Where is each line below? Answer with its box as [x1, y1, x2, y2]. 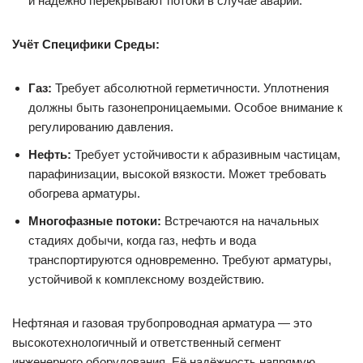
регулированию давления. [28, 119, 173, 134]
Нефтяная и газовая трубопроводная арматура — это [12, 315, 312, 330]
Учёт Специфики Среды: [12, 36, 160, 51]
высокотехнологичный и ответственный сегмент [12, 335, 281, 349]
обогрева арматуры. [28, 186, 140, 200]
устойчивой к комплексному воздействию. [28, 271, 264, 286]
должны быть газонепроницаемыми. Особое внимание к [28, 100, 343, 114]
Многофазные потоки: [28, 213, 161, 228]
